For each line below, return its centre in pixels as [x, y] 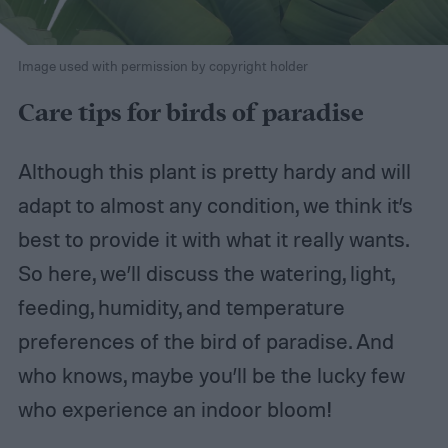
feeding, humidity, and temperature [181, 306]
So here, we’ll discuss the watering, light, [205, 272]
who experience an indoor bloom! [175, 408]
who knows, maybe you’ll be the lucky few [211, 374]
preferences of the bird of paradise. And [205, 340]
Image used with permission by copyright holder [162, 65]
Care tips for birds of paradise [190, 113]
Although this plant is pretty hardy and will [214, 170]
